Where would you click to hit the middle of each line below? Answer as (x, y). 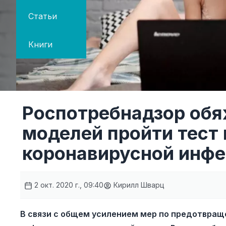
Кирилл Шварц (138, 185)
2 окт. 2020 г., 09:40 (68, 185)
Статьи (43, 16)
